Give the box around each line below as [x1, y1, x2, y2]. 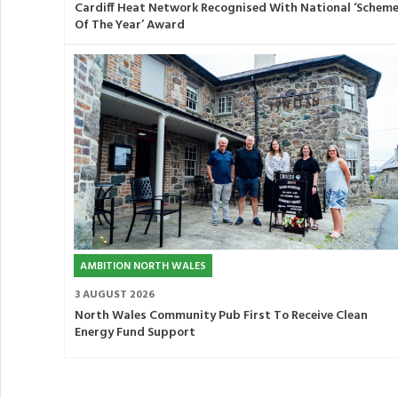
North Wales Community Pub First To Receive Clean [75, 306, 368, 327]
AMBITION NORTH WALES [80, 258, 206, 276]
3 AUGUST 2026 [75, 286, 155, 305]
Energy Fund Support [75, 322, 195, 344]
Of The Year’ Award [75, 14, 185, 36]
